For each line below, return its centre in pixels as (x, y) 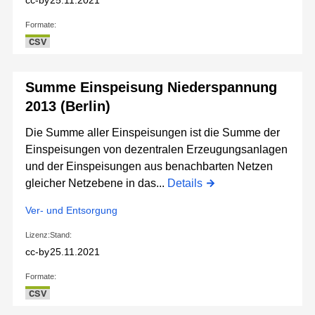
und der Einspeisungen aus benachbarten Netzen (149, 167)
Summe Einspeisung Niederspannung (151, 88)
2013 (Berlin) (68, 107)
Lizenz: (38, 235)
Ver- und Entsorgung (71, 211)
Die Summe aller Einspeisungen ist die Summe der (153, 133)
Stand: (61, 235)
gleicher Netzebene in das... (96, 184)
